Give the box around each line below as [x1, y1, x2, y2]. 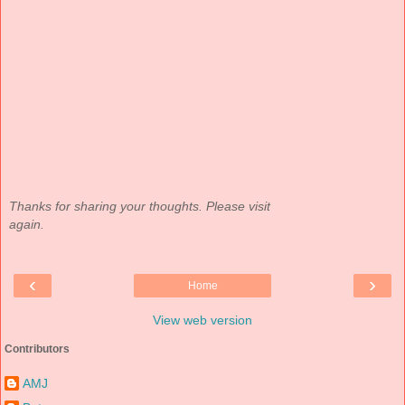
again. [9, 217, 44, 232]
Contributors [5, 342, 70, 355]
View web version [153, 312, 252, 327]
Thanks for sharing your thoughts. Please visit [9, 199, 270, 214]
